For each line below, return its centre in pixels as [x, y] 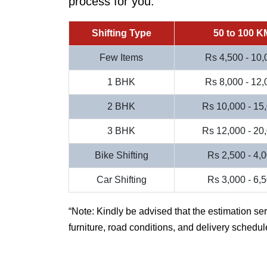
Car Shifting [121, 179]
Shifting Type [121, 33]
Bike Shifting [121, 155]
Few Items [122, 57]
